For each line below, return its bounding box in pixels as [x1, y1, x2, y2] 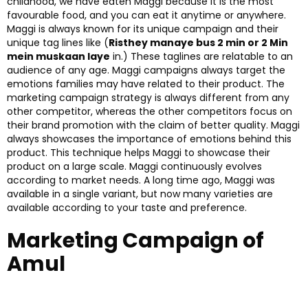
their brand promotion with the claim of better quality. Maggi [7, 118, 300, 132]
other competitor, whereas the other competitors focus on [7, 104, 292, 118]
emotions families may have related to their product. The [7, 76, 285, 91]
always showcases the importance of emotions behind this [7, 131, 291, 146]
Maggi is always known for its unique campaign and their [7, 21, 278, 36]
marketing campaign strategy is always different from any [7, 90, 289, 104]
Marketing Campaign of [7, 225, 264, 255]
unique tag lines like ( [7, 35, 109, 49]
